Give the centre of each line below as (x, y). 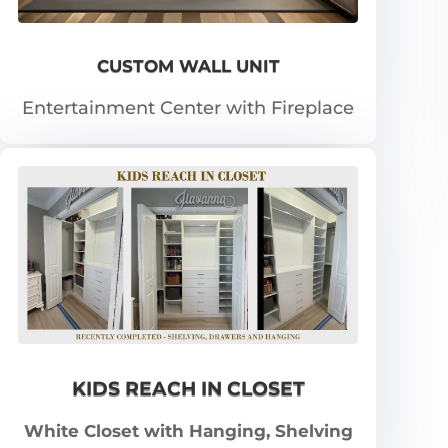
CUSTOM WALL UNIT (188, 66)
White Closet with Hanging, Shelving (188, 431)
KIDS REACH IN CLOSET (188, 389)
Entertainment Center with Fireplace (188, 108)
